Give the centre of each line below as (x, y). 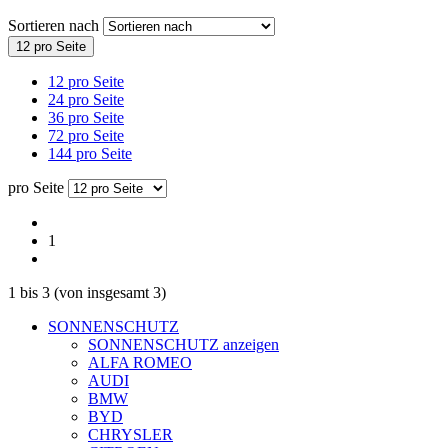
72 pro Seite (86, 135)
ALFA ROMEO (140, 362)
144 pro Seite (90, 153)
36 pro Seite (86, 117)
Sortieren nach (55, 25)
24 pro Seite (86, 99)
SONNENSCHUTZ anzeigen (183, 344)
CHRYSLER (130, 434)
